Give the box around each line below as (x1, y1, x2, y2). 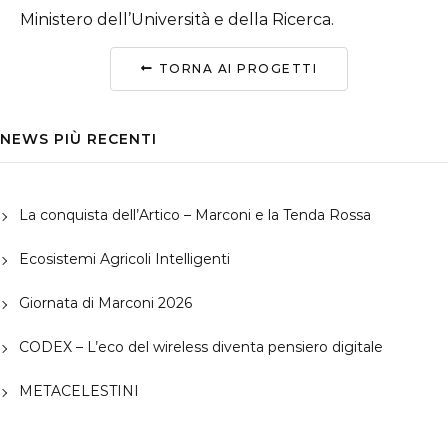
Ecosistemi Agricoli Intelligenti (18, 250, 230, 269)
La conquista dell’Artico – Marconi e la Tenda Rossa (18, 206, 371, 225)
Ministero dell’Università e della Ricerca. (20, 10, 334, 29)
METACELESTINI (18, 382, 139, 401)
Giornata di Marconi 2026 (18, 294, 192, 313)
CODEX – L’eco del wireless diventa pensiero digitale (18, 338, 383, 357)
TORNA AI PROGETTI (158, 61, 317, 77)
